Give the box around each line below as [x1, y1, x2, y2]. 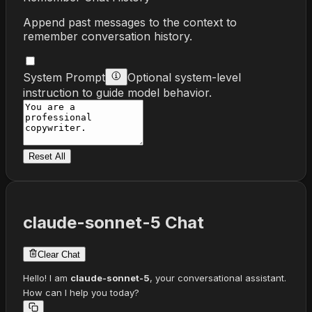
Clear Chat [38, 249, 80, 260]
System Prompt [23, 70, 105, 84]
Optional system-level [127, 70, 241, 84]
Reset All [29, 150, 65, 162]
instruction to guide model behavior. [23, 85, 212, 100]
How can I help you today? [23, 286, 139, 298]
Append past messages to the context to [23, 15, 237, 29]
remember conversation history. [23, 29, 192, 43]
